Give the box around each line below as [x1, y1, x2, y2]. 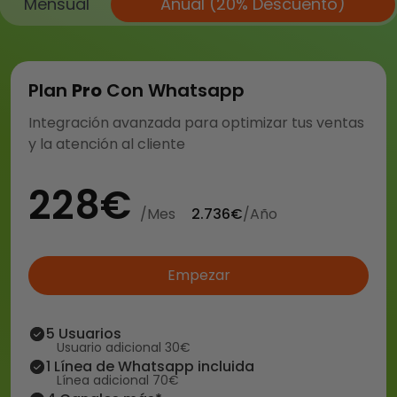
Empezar [167, 265, 230, 285]
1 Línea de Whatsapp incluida [46, 356, 254, 377]
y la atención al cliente [28, 134, 185, 154]
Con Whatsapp [102, 78, 245, 103]
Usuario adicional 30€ [57, 339, 191, 356]
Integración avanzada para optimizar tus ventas [28, 113, 364, 133]
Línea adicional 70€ [57, 371, 179, 389]
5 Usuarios [46, 323, 121, 344]
